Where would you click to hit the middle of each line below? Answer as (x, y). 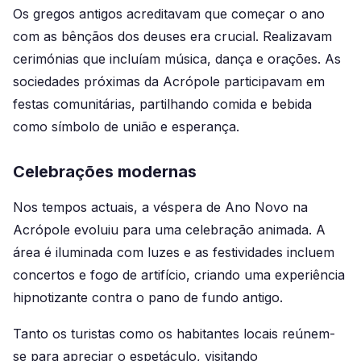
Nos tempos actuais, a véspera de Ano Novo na (160, 207)
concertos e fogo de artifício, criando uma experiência (179, 274)
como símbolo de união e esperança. (126, 126)
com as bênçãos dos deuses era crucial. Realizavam (172, 36)
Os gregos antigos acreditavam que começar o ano (169, 13)
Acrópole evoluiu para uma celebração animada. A (169, 229)
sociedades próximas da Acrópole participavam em (169, 81)
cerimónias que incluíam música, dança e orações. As (177, 58)
